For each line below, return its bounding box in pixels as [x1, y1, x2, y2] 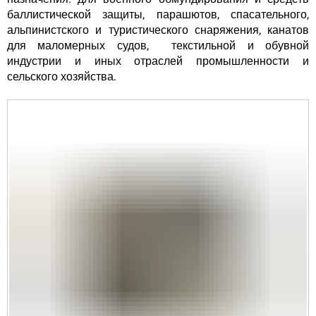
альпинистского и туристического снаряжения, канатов [7, 23, 309, 37]
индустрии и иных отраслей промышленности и [7, 54, 309, 68]
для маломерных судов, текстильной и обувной [7, 39, 309, 53]
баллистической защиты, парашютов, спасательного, [7, 8, 309, 22]
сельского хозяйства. [7, 70, 116, 84]
